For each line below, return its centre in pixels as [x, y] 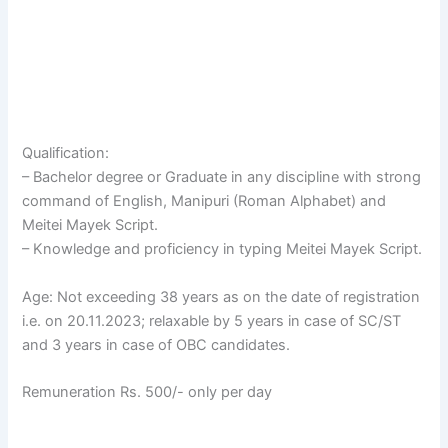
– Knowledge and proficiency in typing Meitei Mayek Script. [222, 249]
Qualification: [66, 153]
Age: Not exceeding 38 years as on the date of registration [221, 296]
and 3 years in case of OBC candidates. [156, 344]
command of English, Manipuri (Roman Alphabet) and [204, 201]
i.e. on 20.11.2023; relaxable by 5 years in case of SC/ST [212, 320]
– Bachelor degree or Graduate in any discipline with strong [222, 177]
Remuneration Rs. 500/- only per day [147, 391]
